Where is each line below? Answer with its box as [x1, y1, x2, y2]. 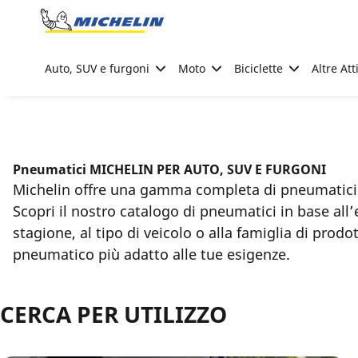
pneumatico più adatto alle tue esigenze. [13, 245, 290, 264]
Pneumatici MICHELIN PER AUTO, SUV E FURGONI [13, 161, 326, 178]
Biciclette [234, 61, 283, 76]
